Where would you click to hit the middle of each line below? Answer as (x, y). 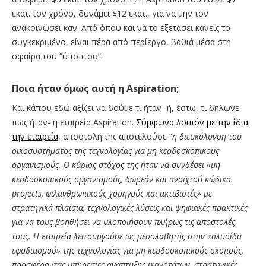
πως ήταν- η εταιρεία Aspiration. (74, 122)
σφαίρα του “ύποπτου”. (57, 56)
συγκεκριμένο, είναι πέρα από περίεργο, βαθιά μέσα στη (121, 42)
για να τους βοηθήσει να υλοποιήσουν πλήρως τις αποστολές (123, 222)
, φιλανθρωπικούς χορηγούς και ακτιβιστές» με (127, 194)
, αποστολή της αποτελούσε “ (115, 137)
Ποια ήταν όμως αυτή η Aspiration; (95, 89)
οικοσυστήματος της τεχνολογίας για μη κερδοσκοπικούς (115, 151)
